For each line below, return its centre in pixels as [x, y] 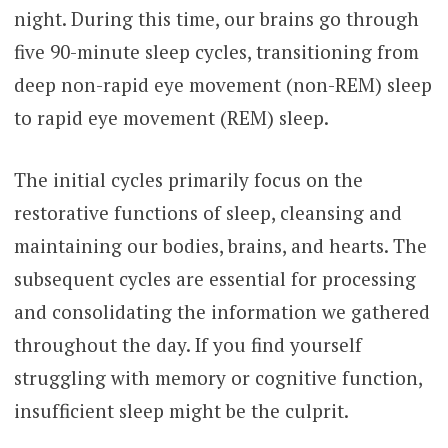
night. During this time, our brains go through [216, 19]
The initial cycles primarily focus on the [188, 179]
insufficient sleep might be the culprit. [181, 410]
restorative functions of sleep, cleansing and [207, 212]
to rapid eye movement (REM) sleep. [171, 118]
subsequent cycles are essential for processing [214, 278]
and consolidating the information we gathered [221, 311]
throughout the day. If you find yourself [187, 344]
